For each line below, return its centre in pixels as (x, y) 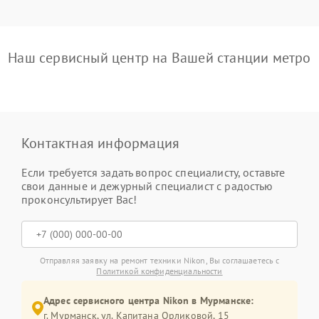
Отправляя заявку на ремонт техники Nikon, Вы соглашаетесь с (159, 260)
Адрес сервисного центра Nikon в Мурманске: (149, 300)
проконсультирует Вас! (79, 199)
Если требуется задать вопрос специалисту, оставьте (153, 172)
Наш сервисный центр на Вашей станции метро (159, 58)
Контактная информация (101, 143)
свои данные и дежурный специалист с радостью (147, 186)
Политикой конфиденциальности (159, 271)
